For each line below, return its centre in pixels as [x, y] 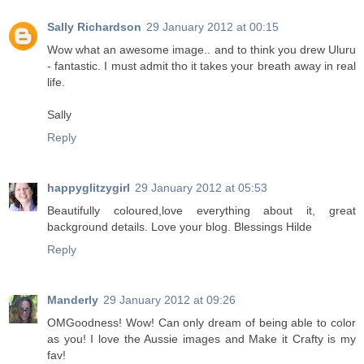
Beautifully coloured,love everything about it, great [201, 211]
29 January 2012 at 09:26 [169, 300]
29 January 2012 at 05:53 [201, 188]
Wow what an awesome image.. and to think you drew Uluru [201, 50]
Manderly [73, 300]
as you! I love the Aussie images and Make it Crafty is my [201, 339]
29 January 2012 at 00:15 [212, 27]
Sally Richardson [94, 27]
